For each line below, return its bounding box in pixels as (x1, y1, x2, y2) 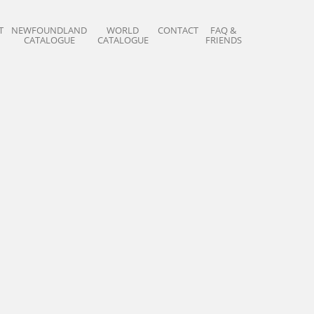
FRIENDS (205, 34, 242, 46)
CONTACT (158, 24, 198, 36)
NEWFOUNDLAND (11, 24, 87, 36)
